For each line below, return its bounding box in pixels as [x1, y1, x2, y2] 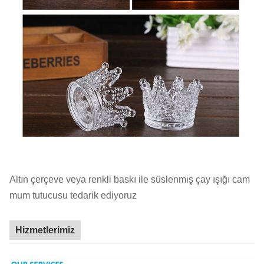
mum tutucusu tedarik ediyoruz [9, 190, 137, 200]
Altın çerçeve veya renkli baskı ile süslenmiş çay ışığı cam [9, 174, 250, 184]
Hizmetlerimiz [15, 225, 75, 235]
